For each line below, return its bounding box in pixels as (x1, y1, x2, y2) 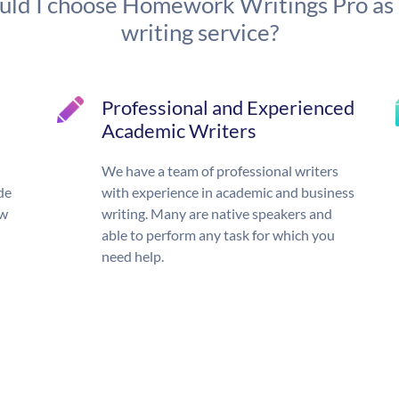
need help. (102, 248, 164, 265)
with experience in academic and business (102, 183, 354, 201)
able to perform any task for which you (102, 226, 335, 244)
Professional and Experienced (102, 95, 354, 120)
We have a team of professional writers (102, 162, 338, 180)
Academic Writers (102, 118, 256, 143)
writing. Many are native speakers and (102, 205, 332, 223)
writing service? (120, 18, 279, 47)
